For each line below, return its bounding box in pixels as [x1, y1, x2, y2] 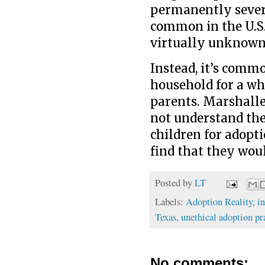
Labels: [155, 194, 186, 208]
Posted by [155, 176, 195, 190]
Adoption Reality [186, 194, 253, 208]
